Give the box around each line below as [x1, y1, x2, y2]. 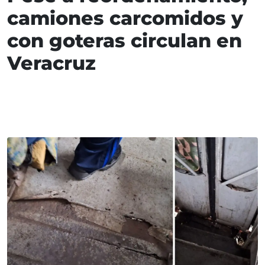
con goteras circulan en [7, 29, 242, 53]
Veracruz [7, 51, 96, 75]
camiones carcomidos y [7, 7, 243, 30]
